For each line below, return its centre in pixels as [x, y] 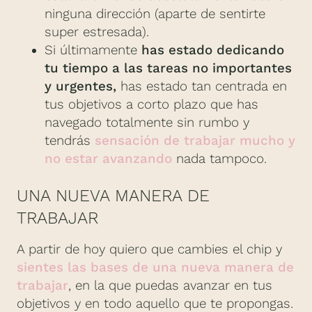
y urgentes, [80, 86]
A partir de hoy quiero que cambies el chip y [149, 249]
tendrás [70, 140]
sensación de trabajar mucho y [195, 140]
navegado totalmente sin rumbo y [147, 122]
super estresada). [97, 32]
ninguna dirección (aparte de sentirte [155, 14]
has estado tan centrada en [202, 86]
